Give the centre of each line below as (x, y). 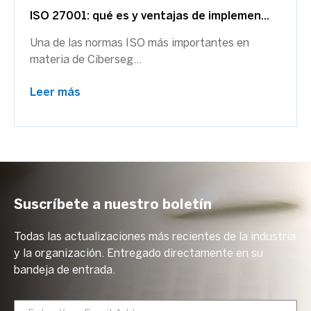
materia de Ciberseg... (86, 60)
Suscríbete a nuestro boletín (113, 205)
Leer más (55, 93)
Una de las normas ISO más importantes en (140, 43)
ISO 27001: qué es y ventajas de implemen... (150, 16)
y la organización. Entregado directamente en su (138, 254)
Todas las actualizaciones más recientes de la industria (155, 237)
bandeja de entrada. (65, 270)
